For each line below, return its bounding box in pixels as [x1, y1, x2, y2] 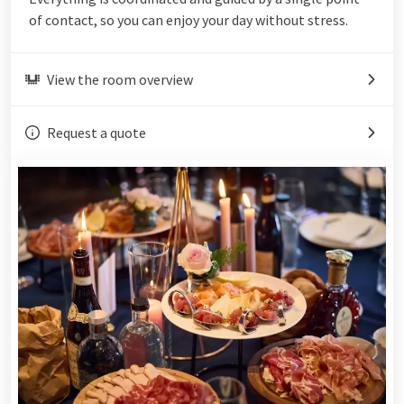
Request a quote [47, 123, 146, 142]
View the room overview [47, 69, 193, 88]
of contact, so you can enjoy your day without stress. [29, 10, 348, 29]
